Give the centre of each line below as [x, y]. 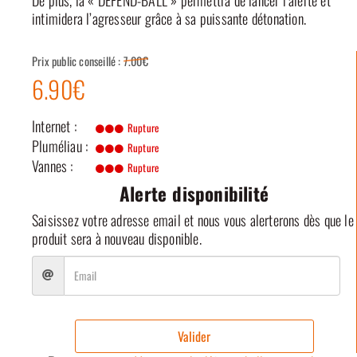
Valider [194, 336]
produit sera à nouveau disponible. [117, 238]
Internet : [54, 126]
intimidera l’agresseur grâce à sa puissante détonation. [169, 19]
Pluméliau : [60, 145]
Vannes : [53, 165]
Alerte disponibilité [194, 193]
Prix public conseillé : [78, 61]
